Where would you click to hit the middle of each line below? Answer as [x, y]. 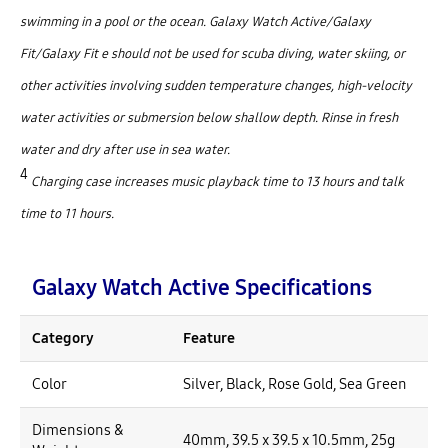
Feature [209, 337]
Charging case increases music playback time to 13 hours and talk [216, 181]
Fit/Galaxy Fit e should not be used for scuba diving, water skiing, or [212, 53]
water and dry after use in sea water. [125, 149]
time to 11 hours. [67, 213]
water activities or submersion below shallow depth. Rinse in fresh [209, 117]
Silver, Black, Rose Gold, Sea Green [295, 383]
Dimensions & [77, 429]
